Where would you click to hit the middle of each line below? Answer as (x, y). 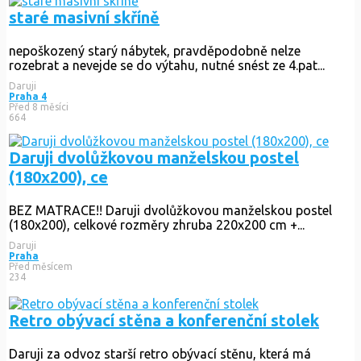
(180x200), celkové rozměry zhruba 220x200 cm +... (157, 224)
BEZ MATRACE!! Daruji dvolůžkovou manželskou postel (170, 210)
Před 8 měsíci (39, 106)
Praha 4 (28, 96)
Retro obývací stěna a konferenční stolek (164, 320)
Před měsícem (41, 266)
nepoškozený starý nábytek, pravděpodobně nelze (155, 50)
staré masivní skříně (84, 17)
